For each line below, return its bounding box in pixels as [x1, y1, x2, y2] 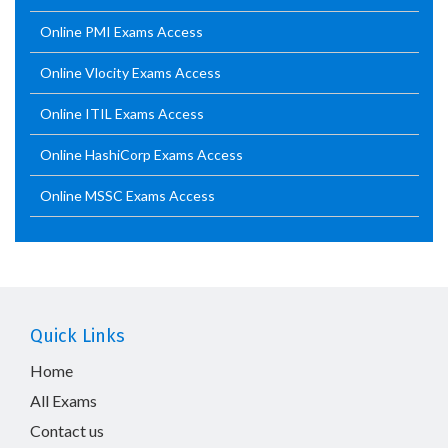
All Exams [30, 391, 97, 410]
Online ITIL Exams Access [40, 105, 204, 122]
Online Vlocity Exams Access [40, 64, 221, 81]
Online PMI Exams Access [40, 23, 203, 40]
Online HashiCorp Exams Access [40, 146, 243, 163]
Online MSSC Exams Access [40, 187, 215, 204]
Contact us [30, 421, 104, 440]
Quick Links [30, 325, 125, 347]
